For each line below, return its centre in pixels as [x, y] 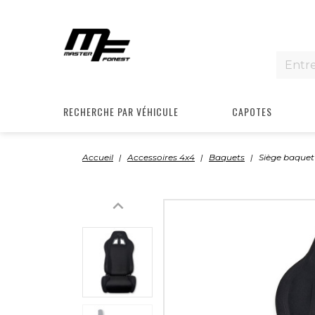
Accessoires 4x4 [161, 157]
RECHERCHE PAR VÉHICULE [121, 111]
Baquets [227, 157]
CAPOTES [252, 111]
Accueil [98, 157]
